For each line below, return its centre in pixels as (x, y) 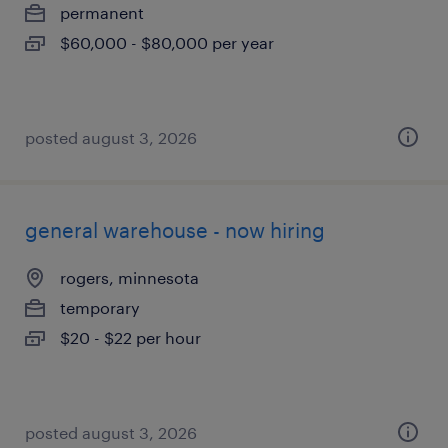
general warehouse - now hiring (175, 230)
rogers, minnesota (129, 277)
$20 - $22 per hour (130, 337)
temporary (100, 307)
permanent (102, 12)
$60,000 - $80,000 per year (167, 42)
